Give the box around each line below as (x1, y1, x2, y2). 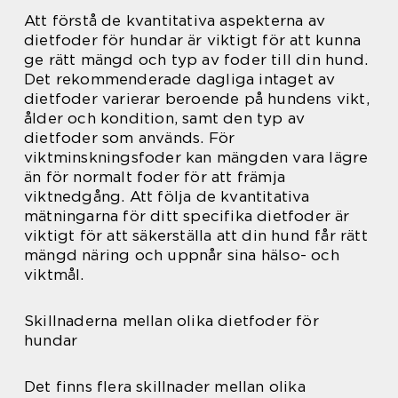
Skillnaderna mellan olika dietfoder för (24, 312, 319, 330)
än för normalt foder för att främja (24, 168, 285, 187)
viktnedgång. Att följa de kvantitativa (24, 187, 310, 206)
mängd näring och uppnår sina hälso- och (24, 246, 339, 265)
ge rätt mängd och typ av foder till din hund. (24, 51, 369, 69)
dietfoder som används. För (24, 129, 235, 147)
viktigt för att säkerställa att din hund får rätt (24, 227, 368, 245)
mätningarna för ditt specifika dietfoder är (24, 207, 350, 226)
